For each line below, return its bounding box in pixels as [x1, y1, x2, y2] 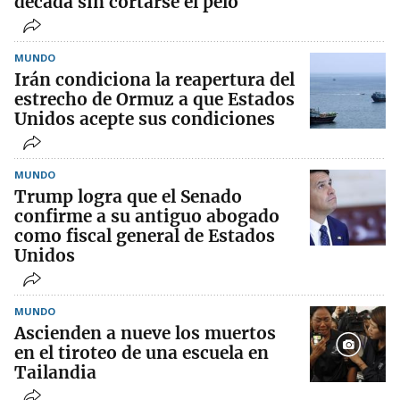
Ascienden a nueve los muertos [14, 322, 276, 345]
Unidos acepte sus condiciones [14, 108, 275, 130]
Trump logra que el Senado [14, 186, 242, 208]
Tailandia [14, 362, 96, 384]
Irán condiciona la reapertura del [14, 69, 295, 91]
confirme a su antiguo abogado [14, 205, 279, 228]
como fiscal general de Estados [14, 225, 275, 247]
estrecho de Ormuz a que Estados [14, 88, 295, 111]
